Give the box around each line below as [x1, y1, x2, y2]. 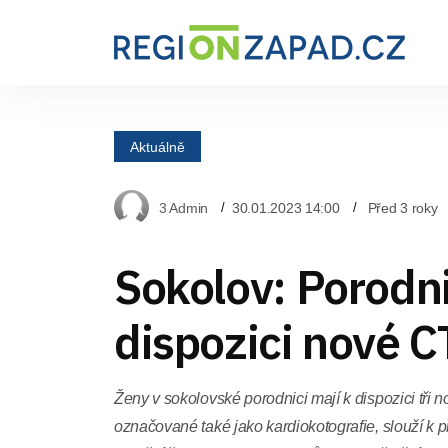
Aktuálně [130, 138, 185, 154]
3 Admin [159, 199, 209, 216]
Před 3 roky [367, 199, 438, 216]
